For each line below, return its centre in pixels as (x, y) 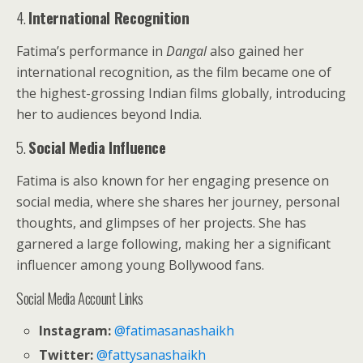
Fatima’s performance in (91, 51)
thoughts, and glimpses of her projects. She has (161, 223)
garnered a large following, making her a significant (173, 244)
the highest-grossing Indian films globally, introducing (181, 93)
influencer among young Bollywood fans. (140, 265)
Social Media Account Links (80, 298)
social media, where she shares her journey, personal (178, 202)
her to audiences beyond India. (109, 114)
